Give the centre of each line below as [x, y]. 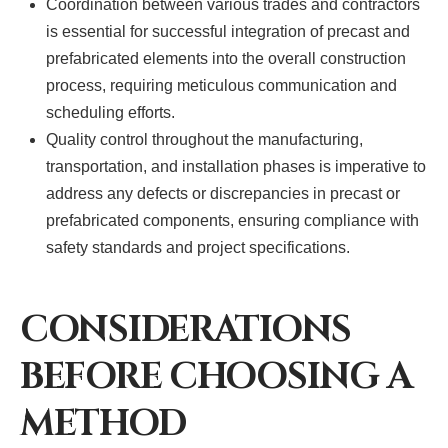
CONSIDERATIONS [186, 329]
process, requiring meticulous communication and [222, 86]
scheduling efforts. [111, 113]
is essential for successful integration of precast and [228, 32]
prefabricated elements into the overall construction [226, 59]
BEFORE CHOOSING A [216, 376]
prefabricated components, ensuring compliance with [233, 221]
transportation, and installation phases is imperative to [236, 167]
